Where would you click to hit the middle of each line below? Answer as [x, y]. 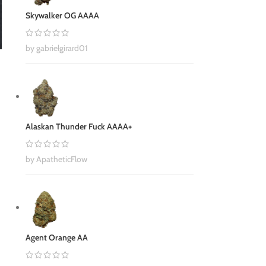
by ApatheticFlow [56, 159]
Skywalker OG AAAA [62, 15]
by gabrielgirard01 [56, 48]
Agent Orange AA [56, 237]
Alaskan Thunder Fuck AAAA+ [78, 126]
